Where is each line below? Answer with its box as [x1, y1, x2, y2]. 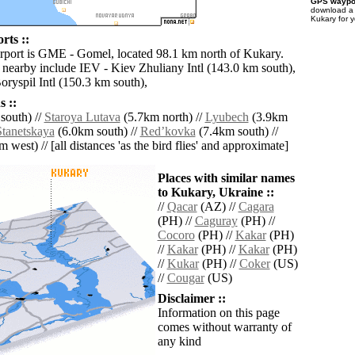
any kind [157, 334, 201, 349]
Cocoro [157, 228, 195, 242]
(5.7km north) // [120, 110, 205, 124]
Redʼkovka [139, 124, 196, 139]
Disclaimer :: [157, 292, 226, 306]
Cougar [166, 271, 204, 285]
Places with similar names [157, 171, 295, 185]
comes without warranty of [157, 320, 292, 334]
